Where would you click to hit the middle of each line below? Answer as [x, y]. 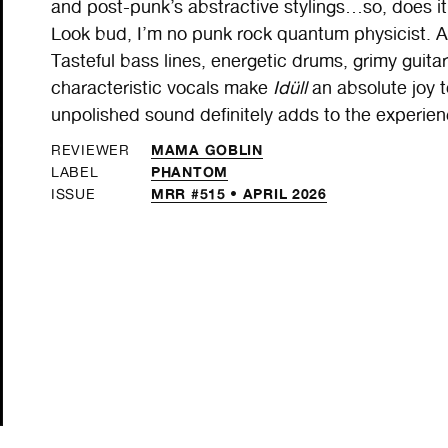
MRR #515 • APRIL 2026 [239, 193]
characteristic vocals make [162, 87]
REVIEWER [90, 149]
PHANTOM [189, 171]
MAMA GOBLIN [207, 149]
